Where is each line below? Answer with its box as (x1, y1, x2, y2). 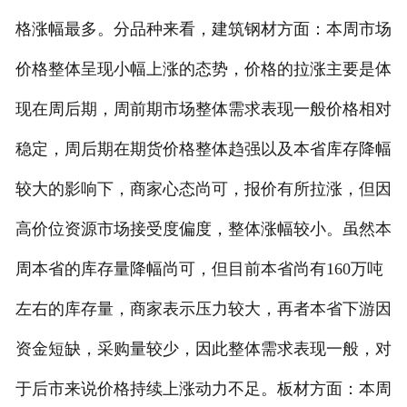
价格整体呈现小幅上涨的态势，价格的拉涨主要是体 (15, 60, 392, 79)
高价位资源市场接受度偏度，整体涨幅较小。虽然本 (15, 220, 392, 239)
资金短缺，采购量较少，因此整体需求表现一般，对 (15, 340, 392, 359)
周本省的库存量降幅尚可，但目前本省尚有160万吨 (15, 260, 383, 279)
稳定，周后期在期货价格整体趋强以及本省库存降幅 (15, 140, 392, 159)
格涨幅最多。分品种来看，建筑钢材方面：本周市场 (15, 20, 392, 39)
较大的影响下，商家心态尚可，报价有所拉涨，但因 (15, 180, 392, 199)
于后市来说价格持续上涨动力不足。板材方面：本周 (15, 380, 392, 399)
